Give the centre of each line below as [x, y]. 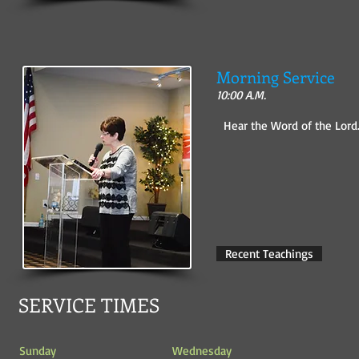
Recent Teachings [269, 254]
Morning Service [276, 77]
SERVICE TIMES [89, 305]
